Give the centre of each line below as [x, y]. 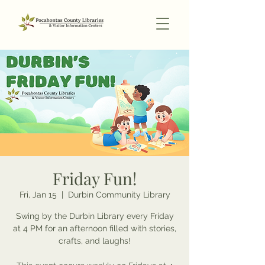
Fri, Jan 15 [38, 195]
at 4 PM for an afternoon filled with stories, [95, 228]
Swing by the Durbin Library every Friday [95, 216]
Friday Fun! [95, 178]
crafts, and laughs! [95, 241]
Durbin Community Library [119, 195]
